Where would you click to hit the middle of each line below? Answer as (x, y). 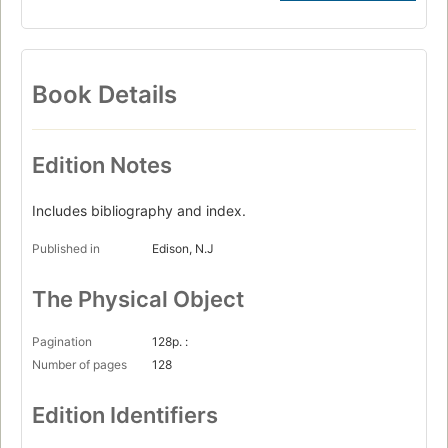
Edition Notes (102, 164)
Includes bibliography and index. (139, 210)
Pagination (62, 341)
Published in (66, 248)
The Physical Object (138, 298)
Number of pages (79, 364)
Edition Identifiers (125, 414)
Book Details (104, 94)
